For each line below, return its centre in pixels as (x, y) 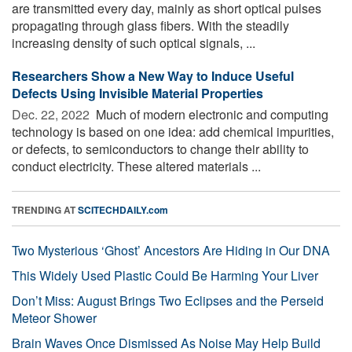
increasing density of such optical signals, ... (134, 42)
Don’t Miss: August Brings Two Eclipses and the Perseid (168, 300)
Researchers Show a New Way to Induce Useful (153, 75)
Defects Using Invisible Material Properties (137, 93)
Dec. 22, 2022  (52, 114)
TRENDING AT (45, 209)
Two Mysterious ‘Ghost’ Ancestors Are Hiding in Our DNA (171, 250)
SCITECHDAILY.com (123, 209)
